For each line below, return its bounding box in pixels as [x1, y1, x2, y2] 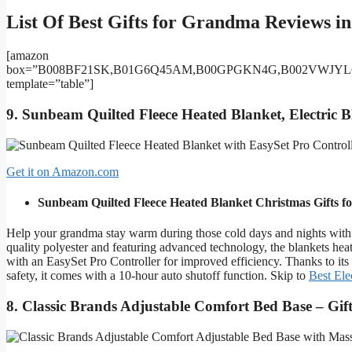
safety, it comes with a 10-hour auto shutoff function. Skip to [6, 269, 309, 283]
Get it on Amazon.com [6, 164, 119, 178]
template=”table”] [6, 77, 93, 91]
